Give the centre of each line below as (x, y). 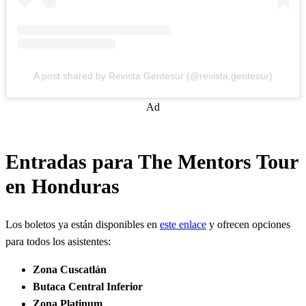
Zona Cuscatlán (70, 270)
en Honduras (62, 186)
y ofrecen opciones (248, 225)
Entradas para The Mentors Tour (152, 162)
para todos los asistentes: (58, 242)
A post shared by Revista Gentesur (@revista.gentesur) (153, 75)
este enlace (183, 225)
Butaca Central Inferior (88, 287)
